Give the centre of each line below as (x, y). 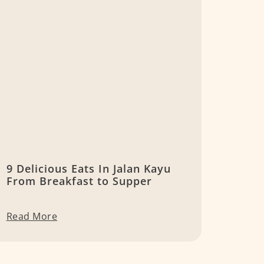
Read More (32, 217)
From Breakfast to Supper (79, 181)
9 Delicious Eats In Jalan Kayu (88, 169)
